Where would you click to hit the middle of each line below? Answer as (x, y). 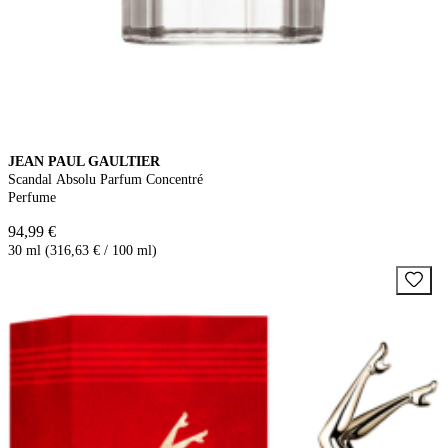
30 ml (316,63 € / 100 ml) (82, 251)
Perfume (32, 198)
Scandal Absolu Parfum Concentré (105, 180)
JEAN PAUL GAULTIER (84, 162)
